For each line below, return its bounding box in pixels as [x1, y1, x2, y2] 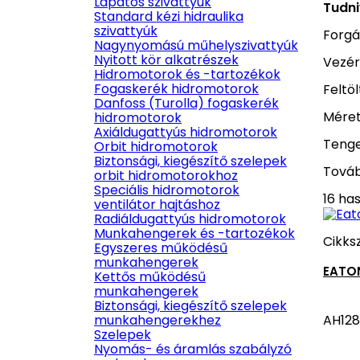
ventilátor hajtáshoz [94, 195, 220, 214]
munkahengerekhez [94, 311, 221, 329]
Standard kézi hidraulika [94, 7, 243, 26]
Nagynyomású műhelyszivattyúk [94, 36, 298, 55]
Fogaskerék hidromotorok [94, 80, 259, 98]
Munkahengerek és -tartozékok [94, 224, 295, 243]
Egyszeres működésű [94, 239, 227, 257]
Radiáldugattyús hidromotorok [94, 210, 286, 228]
